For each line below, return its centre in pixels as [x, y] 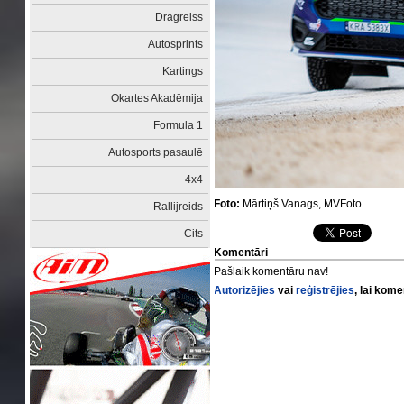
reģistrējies [326, 290]
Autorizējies [245, 290]
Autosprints [176, 44]
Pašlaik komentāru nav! [271, 271]
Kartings [183, 71]
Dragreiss [179, 17]
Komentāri [241, 252]
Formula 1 [179, 125]
